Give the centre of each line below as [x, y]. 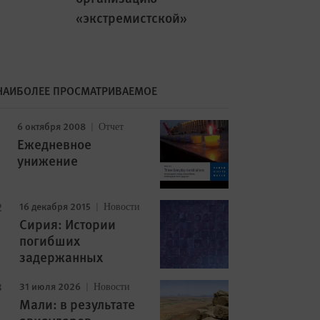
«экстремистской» [131, 17]
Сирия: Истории [67, 224]
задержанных [61, 257]
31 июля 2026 [50, 286]
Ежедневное [54, 144]
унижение [47, 160]
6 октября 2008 [51, 126]
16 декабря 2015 [55, 206]
